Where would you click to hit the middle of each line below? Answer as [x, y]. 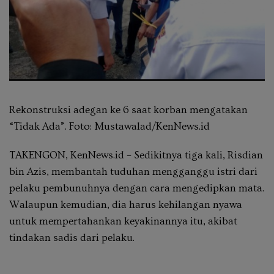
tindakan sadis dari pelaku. [72, 237]
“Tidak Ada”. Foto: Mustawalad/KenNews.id [109, 126]
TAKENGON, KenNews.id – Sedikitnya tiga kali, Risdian [136, 155]
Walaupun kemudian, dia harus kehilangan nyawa [126, 204]
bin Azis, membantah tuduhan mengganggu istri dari [133, 171]
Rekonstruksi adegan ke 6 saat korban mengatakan [128, 109]
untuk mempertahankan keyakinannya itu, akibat [123, 221]
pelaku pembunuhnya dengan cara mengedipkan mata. [137, 188]
